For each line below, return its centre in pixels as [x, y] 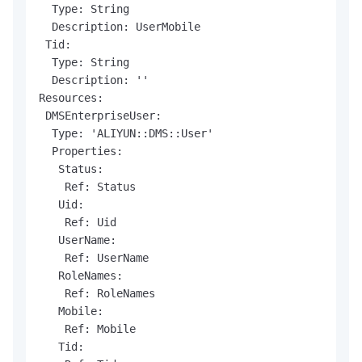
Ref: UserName [94, 257]
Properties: [81, 151]
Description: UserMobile [120, 26]
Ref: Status [87, 186]
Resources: [71, 97]
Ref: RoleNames [97, 293]
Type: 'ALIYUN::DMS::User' [126, 133]
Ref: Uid [78, 222]
